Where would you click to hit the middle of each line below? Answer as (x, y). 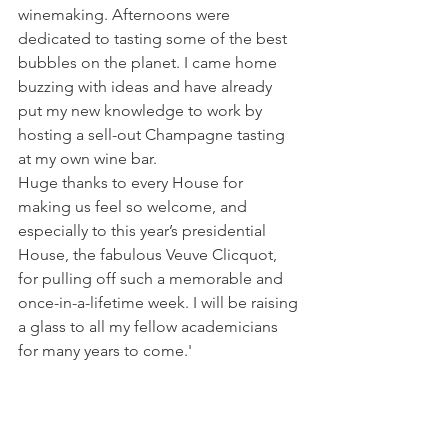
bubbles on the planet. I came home (149, 62)
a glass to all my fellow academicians (150, 326)
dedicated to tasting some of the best (154, 38)
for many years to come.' (105, 350)
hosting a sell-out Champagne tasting (153, 134)
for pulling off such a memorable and (152, 278)
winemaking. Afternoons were (126, 14)
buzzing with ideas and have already (147, 86)
